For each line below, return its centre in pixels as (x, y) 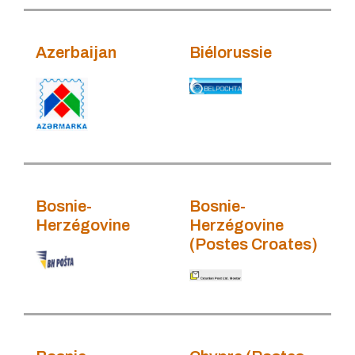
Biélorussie (231, 52)
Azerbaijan (76, 52)
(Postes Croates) (254, 244)
